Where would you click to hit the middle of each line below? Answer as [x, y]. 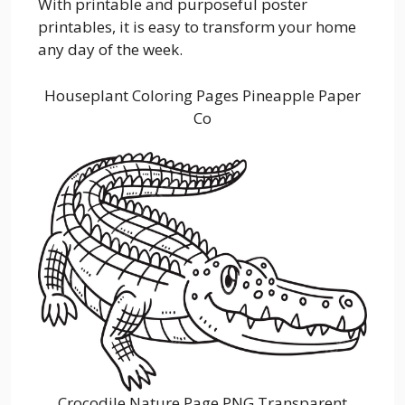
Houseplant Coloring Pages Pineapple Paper [202, 95]
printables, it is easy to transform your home [197, 27]
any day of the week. [110, 49]
